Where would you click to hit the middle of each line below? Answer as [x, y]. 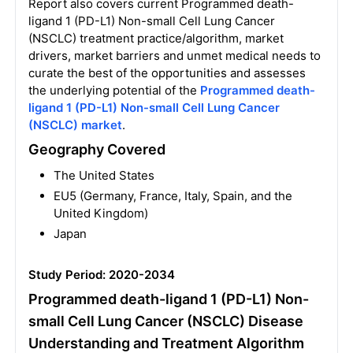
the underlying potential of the [114, 90]
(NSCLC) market [75, 125]
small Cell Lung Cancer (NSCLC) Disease [165, 321]
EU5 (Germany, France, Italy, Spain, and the [173, 196]
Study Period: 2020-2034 [101, 275]
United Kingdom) [100, 213]
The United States [104, 175]
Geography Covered [97, 149]
